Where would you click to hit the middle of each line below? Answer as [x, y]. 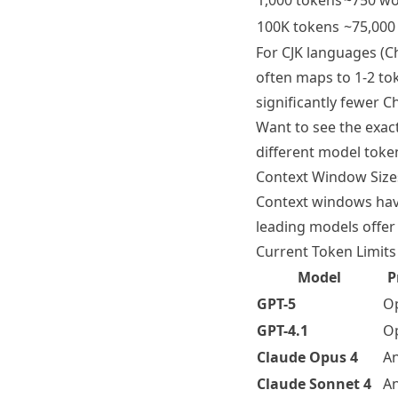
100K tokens [298, 27]
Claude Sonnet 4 [314, 384]
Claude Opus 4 [307, 357]
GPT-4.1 [283, 330]
